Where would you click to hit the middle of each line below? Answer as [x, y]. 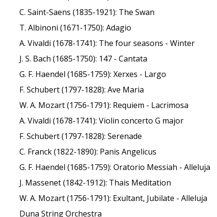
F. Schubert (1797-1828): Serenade [81, 136]
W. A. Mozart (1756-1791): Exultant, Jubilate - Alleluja [114, 198]
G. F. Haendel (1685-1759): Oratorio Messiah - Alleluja [115, 167]
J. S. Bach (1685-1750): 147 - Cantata [84, 59]
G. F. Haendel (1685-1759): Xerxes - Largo [93, 74]
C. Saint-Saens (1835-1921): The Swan [87, 12]
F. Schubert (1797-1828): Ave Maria [82, 90]
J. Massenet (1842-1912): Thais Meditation [95, 183]
